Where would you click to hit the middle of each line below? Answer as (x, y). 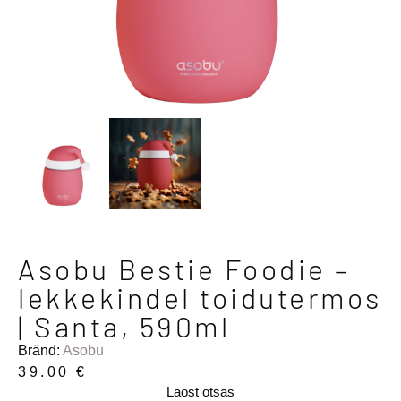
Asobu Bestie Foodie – (184, 269)
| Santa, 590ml (124, 326)
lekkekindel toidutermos (200, 297)
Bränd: (40, 350)
